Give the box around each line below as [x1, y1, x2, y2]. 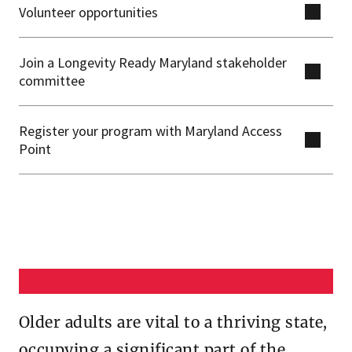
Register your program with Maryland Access [19, 121, 282, 140]
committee [19, 71, 85, 90]
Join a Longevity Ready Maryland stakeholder [19, 53, 287, 71]
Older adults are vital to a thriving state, [19, 313, 328, 332]
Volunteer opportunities [19, 2, 158, 21]
